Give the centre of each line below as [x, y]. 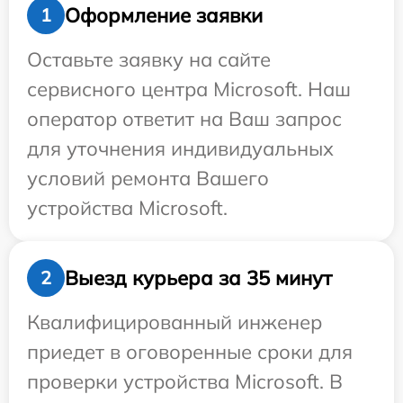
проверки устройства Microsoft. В [185, 382]
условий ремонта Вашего [148, 179]
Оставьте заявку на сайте [149, 60]
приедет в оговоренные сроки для [190, 352]
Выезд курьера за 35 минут [198, 278]
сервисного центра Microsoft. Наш [189, 90]
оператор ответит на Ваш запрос [184, 119]
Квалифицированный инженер [175, 322]
